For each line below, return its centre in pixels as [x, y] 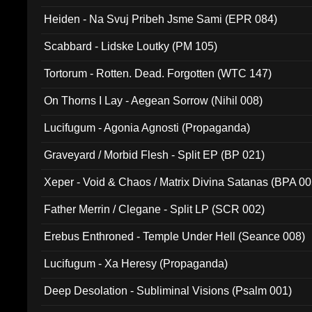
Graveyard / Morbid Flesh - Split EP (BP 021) [155, 155]
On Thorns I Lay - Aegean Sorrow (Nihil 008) [154, 101]
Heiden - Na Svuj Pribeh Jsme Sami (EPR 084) [161, 19]
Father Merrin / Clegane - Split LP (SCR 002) [155, 209]
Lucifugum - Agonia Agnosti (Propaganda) [147, 128]
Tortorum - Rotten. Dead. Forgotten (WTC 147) [158, 73]
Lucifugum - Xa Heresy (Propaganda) [136, 264]
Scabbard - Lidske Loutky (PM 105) [131, 46]
